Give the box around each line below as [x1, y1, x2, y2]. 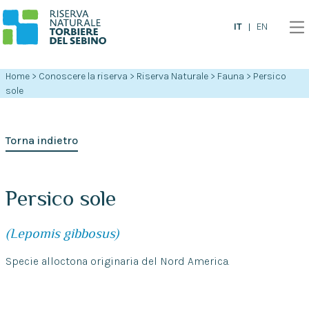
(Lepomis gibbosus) [5, 226, 119, 241]
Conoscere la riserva [38, 70, 128, 82]
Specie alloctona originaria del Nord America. [5, 255, 230, 268]
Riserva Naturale [136, 70, 210, 82]
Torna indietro [5, 134, 78, 147]
